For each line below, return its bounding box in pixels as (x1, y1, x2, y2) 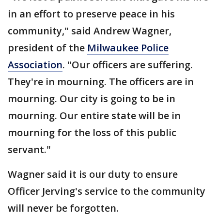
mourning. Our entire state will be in (8, 108, 181, 122)
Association (8, 58, 62, 71)
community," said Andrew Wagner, (8, 24, 171, 37)
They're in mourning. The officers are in (8, 75, 194, 88)
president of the (8, 41, 87, 54)
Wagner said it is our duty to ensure (8, 167, 178, 181)
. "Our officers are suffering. (62, 58, 193, 71)
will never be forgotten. (8, 201, 121, 215)
